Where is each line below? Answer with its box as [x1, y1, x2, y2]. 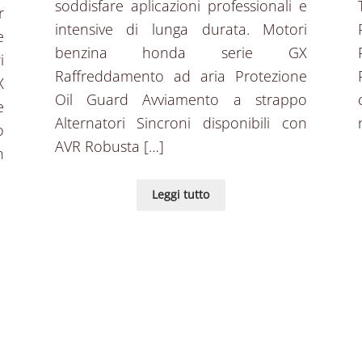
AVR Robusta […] [54, 137, 164, 157]
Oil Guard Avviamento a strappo [54, 90, 308, 110]
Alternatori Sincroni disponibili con [54, 113, 308, 133]
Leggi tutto [152, 187, 210, 203]
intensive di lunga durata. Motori [54, 19, 308, 40]
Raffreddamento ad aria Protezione [54, 66, 308, 86]
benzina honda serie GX [54, 43, 308, 63]
